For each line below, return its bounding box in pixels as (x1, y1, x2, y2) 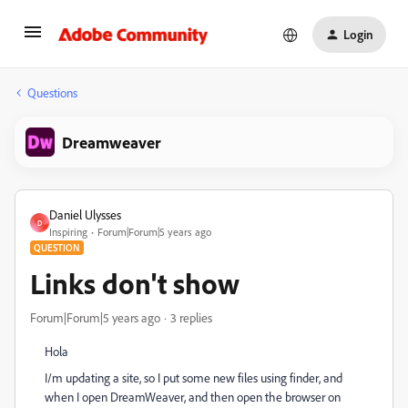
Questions (27, 85, 77, 100)
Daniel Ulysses (49, 207, 121, 222)
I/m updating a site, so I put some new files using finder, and (45, 370, 342, 385)
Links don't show (30, 265, 240, 301)
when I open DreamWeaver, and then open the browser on (45, 389, 341, 404)
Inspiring (49, 225, 87, 239)
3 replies (170, 310, 212, 325)
